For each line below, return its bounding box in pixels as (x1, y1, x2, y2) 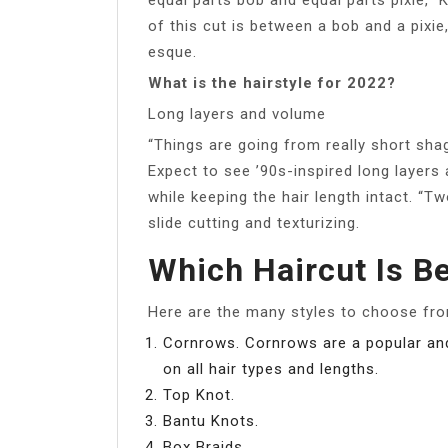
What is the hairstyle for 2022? (148, 73, 396, 92)
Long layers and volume (148, 104, 326, 123)
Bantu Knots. (163, 411, 259, 430)
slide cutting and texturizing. (148, 213, 360, 232)
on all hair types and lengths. (163, 359, 379, 378)
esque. (148, 42, 197, 61)
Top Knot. (163, 385, 235, 404)
